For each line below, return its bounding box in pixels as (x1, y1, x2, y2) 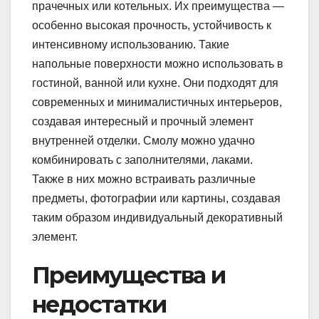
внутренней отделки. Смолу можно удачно (32, 135, 255, 147)
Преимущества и (32, 261, 226, 290)
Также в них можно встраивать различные (32, 173, 256, 186)
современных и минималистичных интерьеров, (32, 96, 282, 109)
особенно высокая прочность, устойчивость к (32, 19, 271, 32)
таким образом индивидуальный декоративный (32, 211, 283, 224)
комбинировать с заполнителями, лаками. (32, 154, 253, 167)
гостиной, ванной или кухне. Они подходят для (32, 77, 278, 90)
